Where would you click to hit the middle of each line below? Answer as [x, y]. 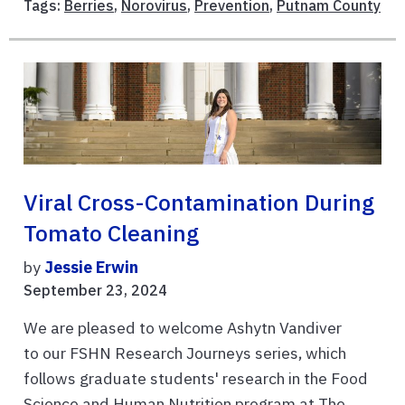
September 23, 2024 [95, 290]
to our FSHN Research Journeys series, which [185, 353]
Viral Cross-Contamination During [199, 202]
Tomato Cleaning [111, 233]
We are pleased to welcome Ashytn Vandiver [183, 327]
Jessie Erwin [91, 267]
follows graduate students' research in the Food [196, 378]
